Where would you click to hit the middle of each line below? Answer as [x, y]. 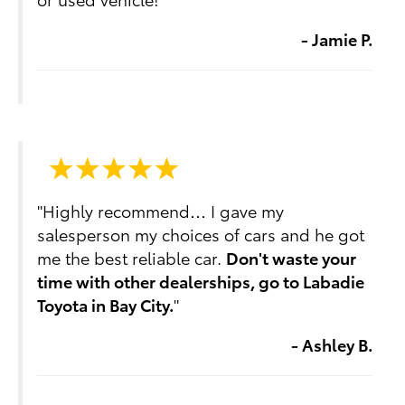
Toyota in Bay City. [106, 305]
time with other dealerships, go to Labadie [201, 281]
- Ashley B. [331, 344]
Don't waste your [292, 258]
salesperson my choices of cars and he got [201, 234]
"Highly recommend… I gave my [161, 211]
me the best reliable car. [132, 258]
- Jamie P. [336, 38]
